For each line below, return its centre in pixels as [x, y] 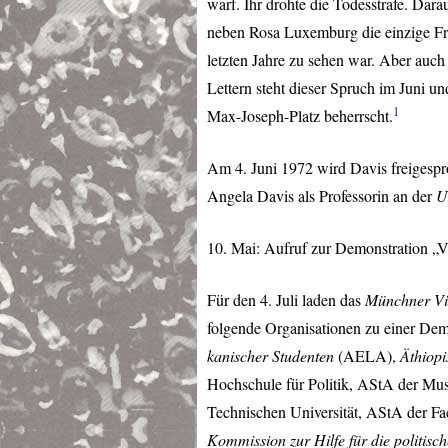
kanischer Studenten [270, 356]
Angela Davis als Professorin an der [321, 196]
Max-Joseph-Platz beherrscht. [300, 116]
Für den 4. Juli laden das [286, 300]
